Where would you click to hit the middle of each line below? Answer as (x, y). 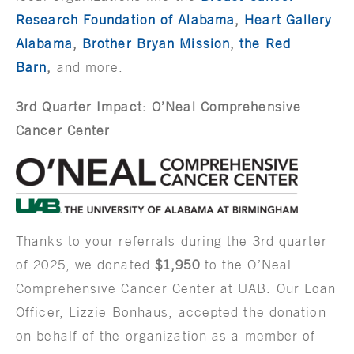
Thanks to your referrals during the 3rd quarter (171, 241)
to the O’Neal (246, 264)
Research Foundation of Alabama (126, 19)
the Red (265, 43)
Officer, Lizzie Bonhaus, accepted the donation (171, 312)
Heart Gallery (288, 19)
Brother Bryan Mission (156, 43)
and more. (90, 67)
